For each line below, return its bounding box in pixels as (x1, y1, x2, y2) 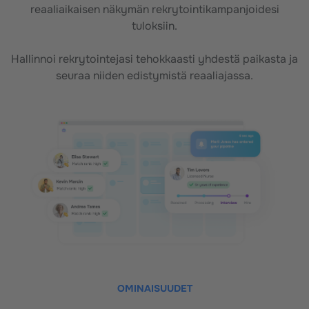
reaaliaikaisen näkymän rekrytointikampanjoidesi (30, 1, 279, 17)
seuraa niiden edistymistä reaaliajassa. (56, 68, 253, 83)
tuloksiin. (132, 18, 177, 33)
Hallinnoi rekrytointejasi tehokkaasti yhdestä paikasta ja (11, 51, 298, 66)
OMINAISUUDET (117, 282, 192, 295)
